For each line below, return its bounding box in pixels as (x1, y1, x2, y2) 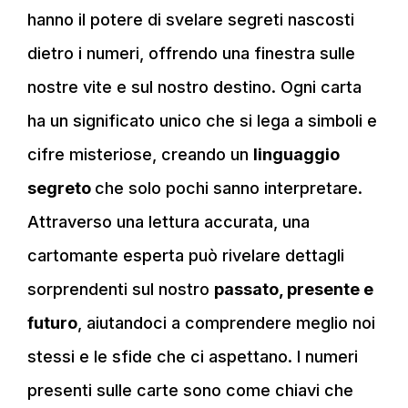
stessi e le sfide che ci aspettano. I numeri (27, 346, 358, 366)
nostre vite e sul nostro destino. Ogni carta (27, 76, 362, 97)
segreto (27, 178, 95, 198)
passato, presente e (214, 279, 373, 299)
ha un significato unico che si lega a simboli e (27, 110, 377, 130)
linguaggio (253, 144, 340, 164)
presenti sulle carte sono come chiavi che (27, 380, 353, 400)
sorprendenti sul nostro (27, 279, 214, 299)
